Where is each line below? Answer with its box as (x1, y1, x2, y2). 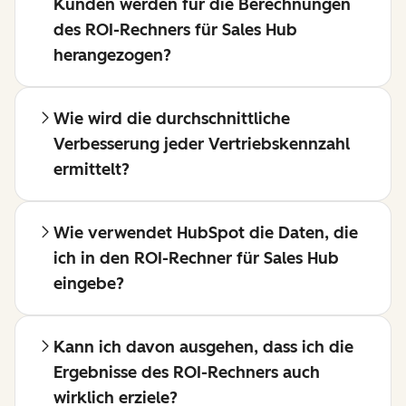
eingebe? (53, 273, 124, 294)
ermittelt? (53, 159, 130, 179)
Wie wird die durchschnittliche (53, 108, 290, 129)
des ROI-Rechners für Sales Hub (53, 19, 297, 40)
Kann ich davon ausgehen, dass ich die (53, 336, 353, 357)
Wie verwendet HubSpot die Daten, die (53, 222, 358, 243)
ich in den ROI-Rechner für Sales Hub (53, 247, 339, 268)
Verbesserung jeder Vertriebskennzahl (53, 133, 350, 154)
